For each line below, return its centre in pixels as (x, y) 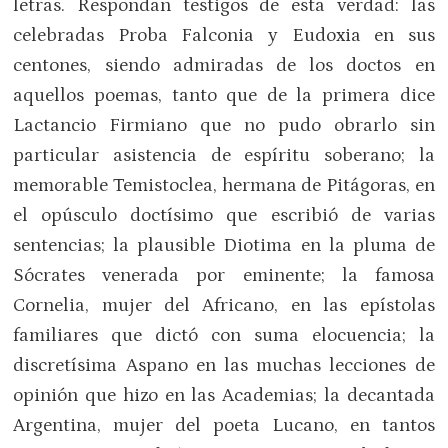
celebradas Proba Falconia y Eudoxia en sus (224, 35)
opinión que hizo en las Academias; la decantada (224, 395)
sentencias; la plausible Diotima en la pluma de (224, 245)
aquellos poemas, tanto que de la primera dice (224, 95)
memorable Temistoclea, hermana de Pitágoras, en (224, 185)
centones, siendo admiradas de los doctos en (224, 65)
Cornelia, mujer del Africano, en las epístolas (224, 305)
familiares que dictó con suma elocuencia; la (224, 335)
